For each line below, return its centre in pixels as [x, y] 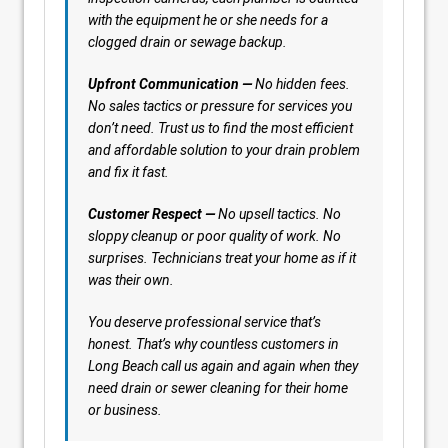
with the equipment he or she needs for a [208, 20]
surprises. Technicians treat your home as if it [222, 258]
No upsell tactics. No [278, 214]
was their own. [131, 280]
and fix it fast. [128, 172]
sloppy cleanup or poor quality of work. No [214, 236]
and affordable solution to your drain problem [224, 150]
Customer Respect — [151, 214]
